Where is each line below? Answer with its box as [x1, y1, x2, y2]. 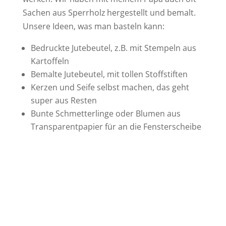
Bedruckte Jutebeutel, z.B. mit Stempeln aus [30, 42, 196, 54]
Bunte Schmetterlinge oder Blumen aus [30, 108, 181, 120]
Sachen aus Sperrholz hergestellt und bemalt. [22, 7, 196, 19]
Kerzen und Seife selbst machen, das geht [30, 82, 189, 93]
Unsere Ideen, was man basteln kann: [22, 21, 164, 32]
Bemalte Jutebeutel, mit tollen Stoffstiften [30, 69, 188, 80]
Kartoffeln [30, 55, 69, 67]
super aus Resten [30, 95, 97, 106]
